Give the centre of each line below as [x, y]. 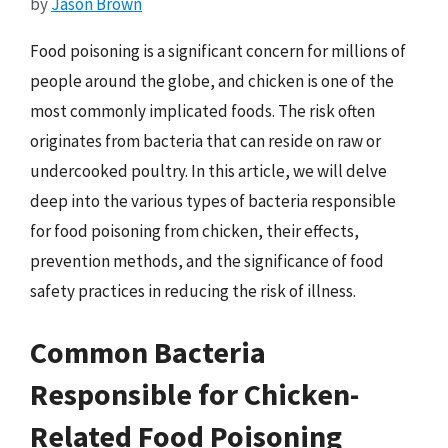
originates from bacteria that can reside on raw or [205, 140]
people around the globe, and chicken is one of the [212, 80]
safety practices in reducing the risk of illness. [193, 290]
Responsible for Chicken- [194, 394]
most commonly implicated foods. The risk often [202, 110]
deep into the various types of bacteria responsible [213, 200]
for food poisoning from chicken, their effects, [194, 230]
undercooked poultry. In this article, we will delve [208, 170]
